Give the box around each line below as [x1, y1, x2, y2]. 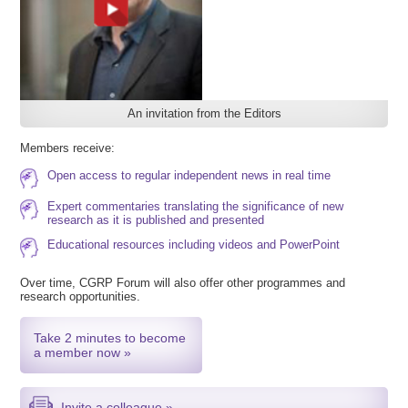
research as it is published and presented [47, 212, 265, 227]
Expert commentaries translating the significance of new [47, 199, 344, 213]
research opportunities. [20, 289, 141, 303]
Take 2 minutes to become [34, 330, 187, 345]
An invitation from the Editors [127, 106, 281, 120]
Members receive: [20, 140, 116, 155]
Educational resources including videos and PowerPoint [47, 237, 341, 251]
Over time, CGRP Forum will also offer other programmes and [20, 275, 346, 290]
